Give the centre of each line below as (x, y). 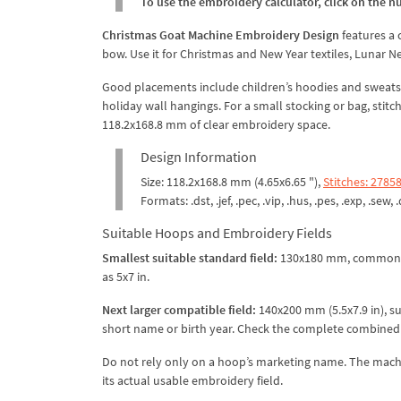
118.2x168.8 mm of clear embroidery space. (216, 124)
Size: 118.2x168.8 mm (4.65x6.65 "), (232, 181)
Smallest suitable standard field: (190, 257)
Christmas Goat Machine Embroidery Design (221, 34)
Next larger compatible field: (179, 309)
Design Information (199, 156)
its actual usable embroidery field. (192, 380)
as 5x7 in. (126, 276)
